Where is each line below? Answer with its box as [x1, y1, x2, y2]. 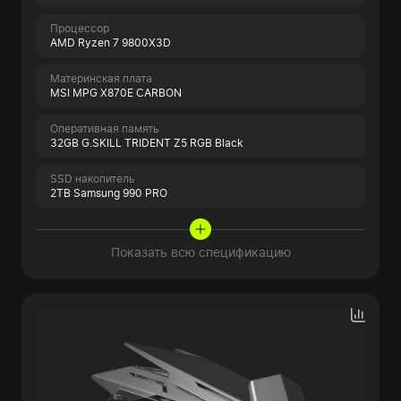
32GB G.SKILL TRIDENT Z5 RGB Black [50, 136, 243, 149]
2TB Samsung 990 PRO [50, 186, 167, 200]
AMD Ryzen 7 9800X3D [50, 36, 171, 49]
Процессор [50, 21, 109, 35]
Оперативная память [50, 122, 159, 135]
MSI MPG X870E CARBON [50, 86, 182, 99]
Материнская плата [50, 72, 152, 85]
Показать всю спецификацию [110, 244, 291, 260]
